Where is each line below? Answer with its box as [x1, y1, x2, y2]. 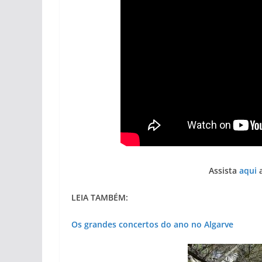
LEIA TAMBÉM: [71, 191, 128, 203]
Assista [209, 164, 239, 176]
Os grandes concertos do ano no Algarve [71, 218, 233, 230]
